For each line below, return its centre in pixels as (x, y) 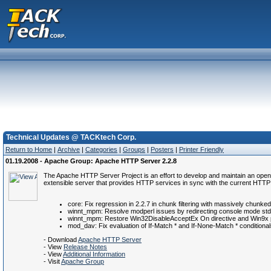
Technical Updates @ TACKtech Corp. (71, 137)
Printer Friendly (201, 149)
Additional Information (94, 254)
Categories (101, 149)
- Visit (52, 261)
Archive (69, 149)
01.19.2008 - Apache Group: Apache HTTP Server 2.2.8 (91, 161)
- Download (61, 240)
